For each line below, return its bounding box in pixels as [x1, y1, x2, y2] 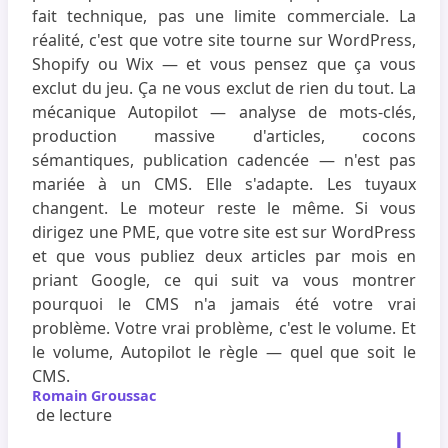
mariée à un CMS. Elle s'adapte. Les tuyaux [32, 173, 416, 195]
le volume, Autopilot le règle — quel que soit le [32, 341, 416, 363]
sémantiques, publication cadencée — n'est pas [32, 149, 416, 171]
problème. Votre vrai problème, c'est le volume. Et [32, 317, 416, 339]
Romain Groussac [32, 386, 156, 405]
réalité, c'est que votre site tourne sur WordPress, [32, 29, 416, 51]
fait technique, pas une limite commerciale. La [32, 5, 416, 27]
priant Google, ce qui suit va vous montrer [32, 269, 416, 291]
